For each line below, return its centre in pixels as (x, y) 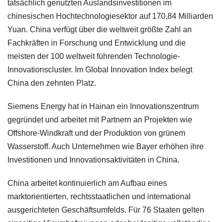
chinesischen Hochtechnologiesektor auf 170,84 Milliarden (110, 16)
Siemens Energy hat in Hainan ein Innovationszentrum (103, 107)
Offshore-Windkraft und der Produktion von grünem (96, 133)
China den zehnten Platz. (52, 83)
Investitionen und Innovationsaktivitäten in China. (93, 160)
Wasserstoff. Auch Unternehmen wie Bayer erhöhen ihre (106, 147)
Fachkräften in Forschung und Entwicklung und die (97, 43)
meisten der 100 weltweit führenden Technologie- (94, 56)
